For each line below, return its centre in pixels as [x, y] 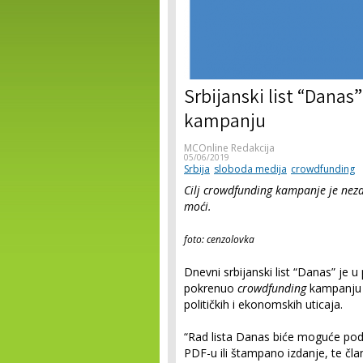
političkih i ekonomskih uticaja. [263, 304]
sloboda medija [250, 169]
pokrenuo [211, 288]
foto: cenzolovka [219, 239]
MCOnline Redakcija [229, 148]
